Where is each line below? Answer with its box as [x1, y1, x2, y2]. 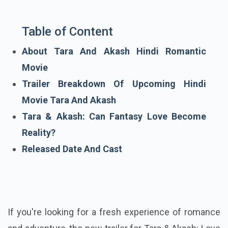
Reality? [22, 127, 58, 138]
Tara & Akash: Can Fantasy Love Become [22, 111, 206, 122]
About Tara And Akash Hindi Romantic [22, 46, 206, 57]
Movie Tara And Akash [22, 95, 116, 106]
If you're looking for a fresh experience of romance [8, 207, 220, 218]
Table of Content [22, 24, 113, 39]
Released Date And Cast [22, 144, 124, 155]
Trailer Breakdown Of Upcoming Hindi [22, 78, 206, 90]
